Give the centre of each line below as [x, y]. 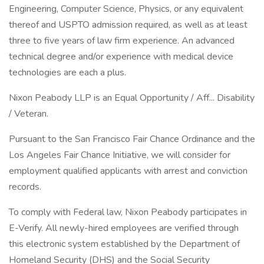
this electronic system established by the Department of [124, 244]
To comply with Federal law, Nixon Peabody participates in [128, 212]
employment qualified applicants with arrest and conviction [128, 171]
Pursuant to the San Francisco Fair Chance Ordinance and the [132, 139]
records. [25, 187]
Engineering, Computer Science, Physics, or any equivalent [126, 9]
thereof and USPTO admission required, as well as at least [128, 25]
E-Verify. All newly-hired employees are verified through [124, 228]
